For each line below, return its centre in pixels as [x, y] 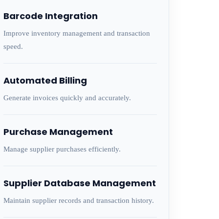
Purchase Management [58, 132]
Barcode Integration [50, 16]
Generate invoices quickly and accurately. [67, 98]
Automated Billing [45, 80]
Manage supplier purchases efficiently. [62, 149]
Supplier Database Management [79, 183]
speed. [13, 46]
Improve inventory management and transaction [77, 33]
